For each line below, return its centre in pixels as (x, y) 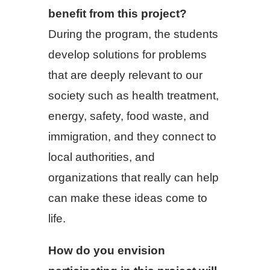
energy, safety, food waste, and (129, 116)
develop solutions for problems (127, 54)
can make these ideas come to (128, 198)
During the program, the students (133, 34)
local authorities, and (102, 157)
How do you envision (107, 250)
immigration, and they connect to (132, 136)
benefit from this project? (118, 13)
